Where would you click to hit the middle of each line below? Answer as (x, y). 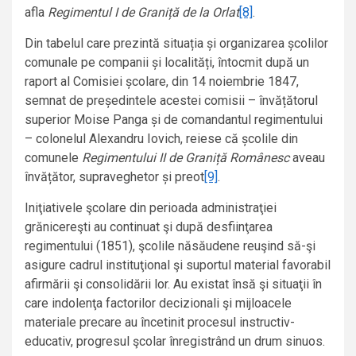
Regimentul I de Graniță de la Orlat (143, 13)
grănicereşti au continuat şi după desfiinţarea (149, 227)
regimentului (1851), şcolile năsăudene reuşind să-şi (170, 246)
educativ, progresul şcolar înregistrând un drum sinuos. (175, 342)
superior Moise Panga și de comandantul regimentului (174, 120)
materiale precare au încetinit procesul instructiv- (160, 323)
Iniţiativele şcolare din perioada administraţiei (151, 208)
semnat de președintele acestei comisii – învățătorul (171, 101)
